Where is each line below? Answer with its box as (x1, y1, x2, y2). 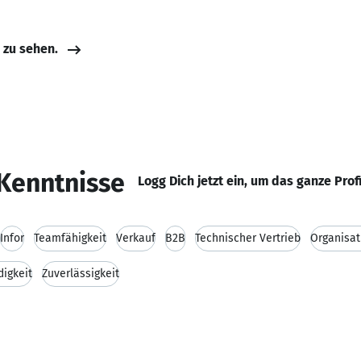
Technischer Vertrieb (195, 231, 301, 245)
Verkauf (116, 231, 156, 245)
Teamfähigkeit (34, 231, 106, 245)
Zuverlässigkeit (42, 267, 119, 280)
